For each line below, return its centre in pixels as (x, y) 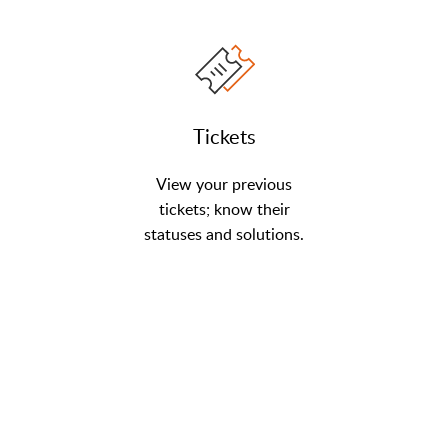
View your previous (224, 183)
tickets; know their (224, 208)
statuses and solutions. (224, 233)
